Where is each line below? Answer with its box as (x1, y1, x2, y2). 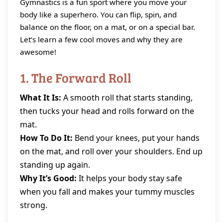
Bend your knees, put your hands (73, 132, 200, 143)
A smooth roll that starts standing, (61, 92, 193, 103)
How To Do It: (20, 132, 73, 143)
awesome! (20, 47, 56, 57)
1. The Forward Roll (20, 69, 131, 86)
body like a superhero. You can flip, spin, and (20, 9, 177, 19)
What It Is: (20, 92, 61, 103)
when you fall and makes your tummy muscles (20, 186, 195, 197)
